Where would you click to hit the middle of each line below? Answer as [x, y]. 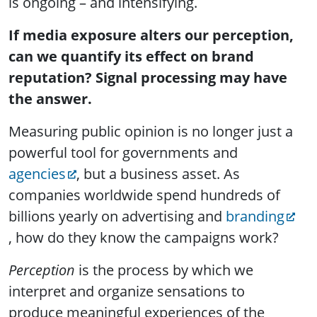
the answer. [50, 98]
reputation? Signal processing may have [148, 77]
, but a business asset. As [158, 173]
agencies [37, 173]
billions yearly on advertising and [117, 216]
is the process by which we [164, 270]
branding [255, 216]
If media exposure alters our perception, [151, 35]
